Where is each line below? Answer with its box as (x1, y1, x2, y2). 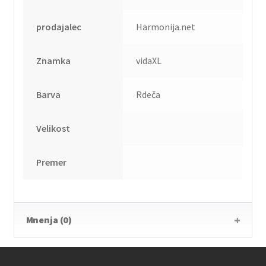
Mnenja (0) (26, 214, 72, 226)
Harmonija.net (136, 21, 196, 33)
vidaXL (136, 55, 162, 67)
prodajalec (36, 21, 82, 33)
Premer (36, 156, 67, 169)
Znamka (36, 55, 71, 67)
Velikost (36, 122, 71, 135)
